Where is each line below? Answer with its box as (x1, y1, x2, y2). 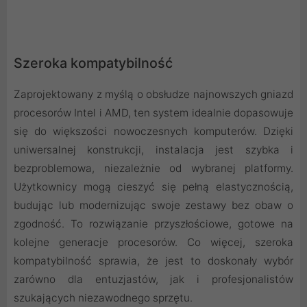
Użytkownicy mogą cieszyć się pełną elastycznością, (14, 180, 293, 193)
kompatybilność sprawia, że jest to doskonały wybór (14, 254, 293, 267)
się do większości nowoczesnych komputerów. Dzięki (14, 124, 293, 138)
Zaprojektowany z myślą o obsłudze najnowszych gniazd (14, 87, 293, 101)
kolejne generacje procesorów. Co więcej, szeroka (14, 235, 293, 249)
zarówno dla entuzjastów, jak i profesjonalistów (14, 272, 293, 286)
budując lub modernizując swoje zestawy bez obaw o (14, 198, 293, 212)
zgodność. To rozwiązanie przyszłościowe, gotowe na (14, 217, 293, 230)
